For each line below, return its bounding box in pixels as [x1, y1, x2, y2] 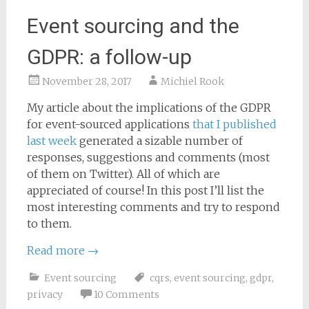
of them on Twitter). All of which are [26, 167, 220, 181]
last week [26, 134, 77, 148]
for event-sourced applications [26, 117, 192, 131]
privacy [26, 288, 63, 301]
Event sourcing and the [26, 14, 239, 38]
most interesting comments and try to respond [26, 200, 280, 214]
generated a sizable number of [76, 134, 243, 148]
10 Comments [93, 288, 159, 301]
